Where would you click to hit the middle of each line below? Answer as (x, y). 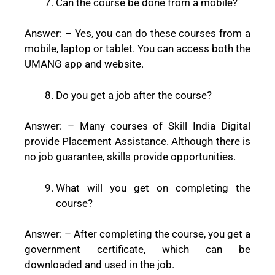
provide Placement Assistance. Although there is (137, 141)
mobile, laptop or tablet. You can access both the (137, 49)
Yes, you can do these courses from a (163, 33)
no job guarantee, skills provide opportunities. (130, 157)
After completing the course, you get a (162, 234)
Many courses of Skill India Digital (165, 126)
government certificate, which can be (137, 250)
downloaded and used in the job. (99, 265)
